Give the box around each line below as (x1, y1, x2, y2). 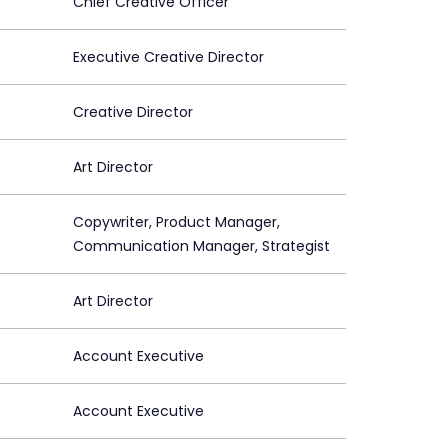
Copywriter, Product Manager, (73, 212, 280, 233)
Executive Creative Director (73, 47, 264, 68)
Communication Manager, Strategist (73, 236, 330, 257)
